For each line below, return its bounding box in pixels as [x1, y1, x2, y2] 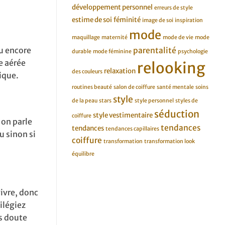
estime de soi [72, 16, 112, 25]
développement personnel [72, 3, 153, 12]
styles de [175, 97, 198, 104]
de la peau [72, 97, 97, 104]
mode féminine [93, 48, 132, 55]
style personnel [135, 97, 174, 104]
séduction [154, 108, 199, 121]
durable [72, 48, 91, 55]
